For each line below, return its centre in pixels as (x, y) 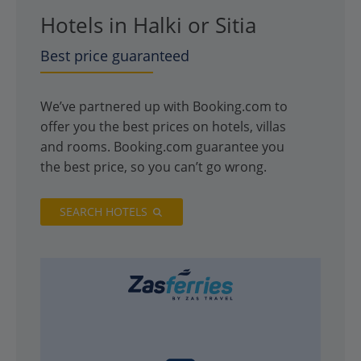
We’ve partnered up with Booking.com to (164, 106)
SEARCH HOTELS (104, 211)
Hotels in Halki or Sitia (148, 25)
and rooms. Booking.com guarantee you (162, 146)
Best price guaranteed (115, 55)
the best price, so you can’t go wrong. (154, 166)
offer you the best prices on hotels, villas (163, 126)
